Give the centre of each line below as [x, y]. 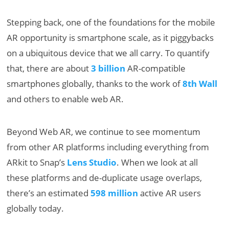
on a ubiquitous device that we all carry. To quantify [108, 53]
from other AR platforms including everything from [108, 147]
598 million [114, 193]
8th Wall [200, 84]
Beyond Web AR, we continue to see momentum [104, 132]
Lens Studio [92, 163]
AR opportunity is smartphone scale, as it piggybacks [110, 38]
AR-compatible [156, 68]
